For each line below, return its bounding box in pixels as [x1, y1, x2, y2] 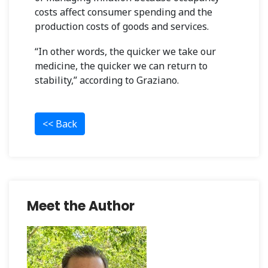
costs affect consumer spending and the [35, 5, 212, 19]
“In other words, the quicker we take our [35, 44, 216, 58]
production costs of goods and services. [35, 19, 209, 33]
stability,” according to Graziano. [35, 73, 179, 87]
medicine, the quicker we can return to [35, 59, 208, 72]
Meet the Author [27, 196, 135, 215]
